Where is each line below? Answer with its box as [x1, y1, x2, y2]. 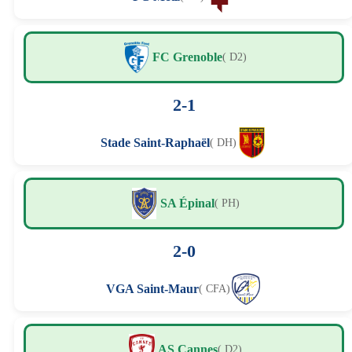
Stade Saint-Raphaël [100, 136, 210, 150]
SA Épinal [159, 196, 214, 211]
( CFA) [199, 283, 230, 295]
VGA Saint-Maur [106, 282, 199, 296]
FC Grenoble [152, 50, 222, 64]
